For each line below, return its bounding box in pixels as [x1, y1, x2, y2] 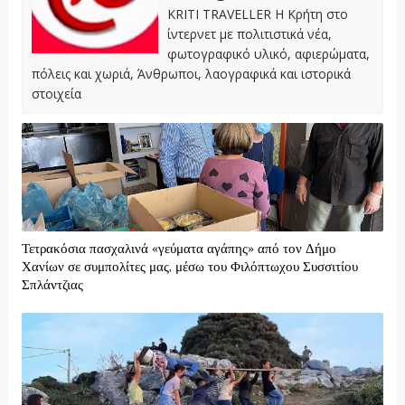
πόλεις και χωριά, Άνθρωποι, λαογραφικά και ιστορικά [31, 65, 351, 83]
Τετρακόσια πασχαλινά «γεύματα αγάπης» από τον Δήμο [21, 240, 336, 259]
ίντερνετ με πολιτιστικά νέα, [166, 25, 332, 43]
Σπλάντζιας [21, 277, 83, 295]
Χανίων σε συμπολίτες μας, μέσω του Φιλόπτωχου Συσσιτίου [21, 259, 358, 277]
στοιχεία [31, 85, 81, 103]
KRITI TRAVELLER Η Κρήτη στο [166, 5, 348, 24]
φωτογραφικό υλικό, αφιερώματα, [166, 45, 370, 63]
